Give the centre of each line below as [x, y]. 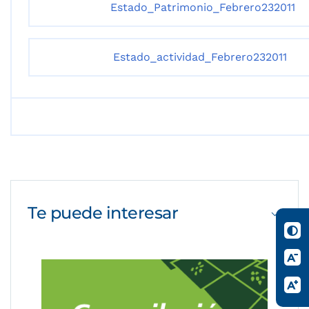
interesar [142, 212]
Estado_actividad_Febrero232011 [200, 57]
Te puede [67, 212]
